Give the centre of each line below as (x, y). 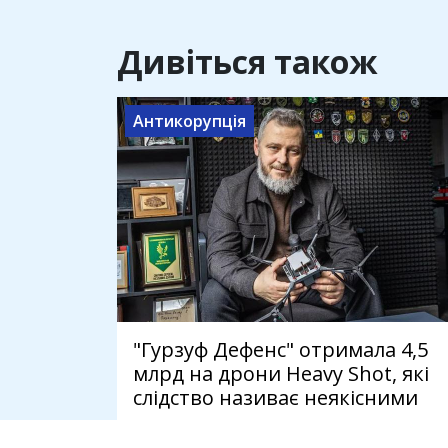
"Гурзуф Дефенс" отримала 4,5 (280, 350)
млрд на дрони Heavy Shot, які (281, 374)
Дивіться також (247, 62)
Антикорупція (189, 121)
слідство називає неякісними (275, 398)
